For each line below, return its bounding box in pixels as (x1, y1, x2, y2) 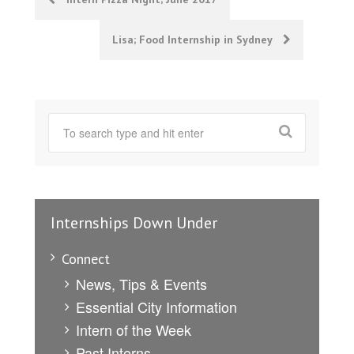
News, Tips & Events (76, 273, 207, 294)
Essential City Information (76, 296, 237, 317)
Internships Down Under (51, 212, 217, 233)
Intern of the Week (76, 318, 191, 340)
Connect (62, 249, 110, 268)
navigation (34, 22, 123, 47)
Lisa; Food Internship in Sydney (112, 32, 275, 47)
